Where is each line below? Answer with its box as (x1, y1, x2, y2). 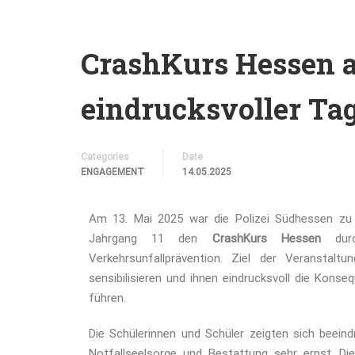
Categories (81, 151, 129, 162)
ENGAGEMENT (81, 166, 144, 177)
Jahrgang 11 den (89, 231, 212, 246)
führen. (89, 291, 126, 305)
